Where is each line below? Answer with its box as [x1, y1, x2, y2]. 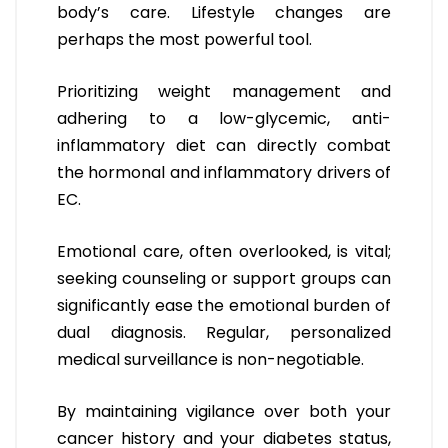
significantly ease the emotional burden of [57, 294, 391, 318]
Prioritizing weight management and [57, 80, 391, 104]
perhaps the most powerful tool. [57, 28, 312, 52]
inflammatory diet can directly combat [57, 134, 391, 158]
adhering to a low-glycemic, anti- [57, 107, 391, 131]
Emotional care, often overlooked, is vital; [57, 240, 391, 264]
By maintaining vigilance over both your [57, 400, 391, 424]
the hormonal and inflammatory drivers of [57, 161, 391, 185]
